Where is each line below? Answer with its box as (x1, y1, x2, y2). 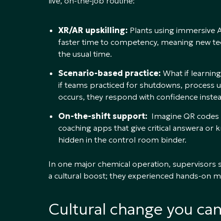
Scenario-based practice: (58, 68, 161, 78)
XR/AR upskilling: (58, 25, 128, 35)
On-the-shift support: (58, 110, 147, 121)
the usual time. (58, 48, 112, 59)
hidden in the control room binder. (58, 134, 186, 145)
